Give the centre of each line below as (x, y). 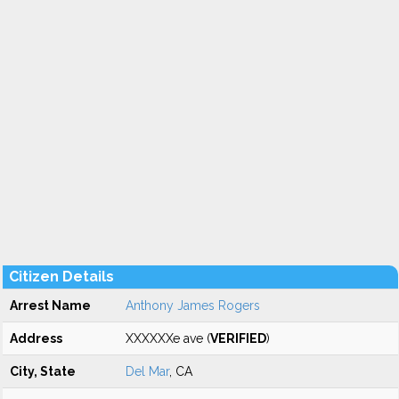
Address (36, 338)
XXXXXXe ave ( (168, 338)
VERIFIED (238, 338)
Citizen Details (61, 277)
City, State (43, 371)
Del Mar (147, 371)
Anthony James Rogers (193, 305)
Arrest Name (50, 305)
